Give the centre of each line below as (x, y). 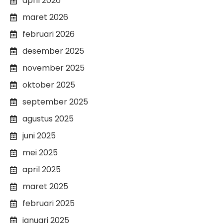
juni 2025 (39, 135)
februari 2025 (49, 203)
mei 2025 (40, 152)
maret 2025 (45, 186)
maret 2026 (45, 17)
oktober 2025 (49, 85)
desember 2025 (53, 51)
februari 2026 (49, 34)
